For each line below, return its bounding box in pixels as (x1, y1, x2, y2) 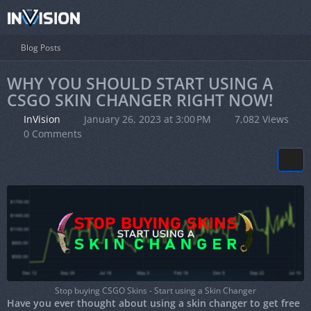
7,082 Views (232, 112, 289, 126)
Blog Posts (21, 42, 61, 53)
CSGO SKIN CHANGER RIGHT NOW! (7, 89, 273, 111)
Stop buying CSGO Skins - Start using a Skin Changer (55, 285, 256, 297)
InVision (24, 112, 60, 126)
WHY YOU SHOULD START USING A (7, 72, 273, 94)
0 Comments (24, 127, 82, 140)
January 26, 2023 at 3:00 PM (84, 112, 211, 126)
